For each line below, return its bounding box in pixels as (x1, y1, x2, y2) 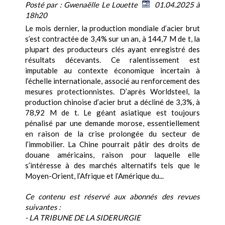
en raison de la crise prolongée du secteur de (25, 129, 200, 139)
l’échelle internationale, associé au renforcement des (25, 76, 200, 86)
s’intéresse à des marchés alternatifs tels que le (25, 161, 200, 170)
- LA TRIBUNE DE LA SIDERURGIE (25, 213, 141, 222)
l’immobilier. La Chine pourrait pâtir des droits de (25, 140, 200, 149)
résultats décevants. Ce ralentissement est (25, 55, 200, 65)
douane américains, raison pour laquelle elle (25, 150, 200, 160)
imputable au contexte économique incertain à (25, 66, 200, 75)
